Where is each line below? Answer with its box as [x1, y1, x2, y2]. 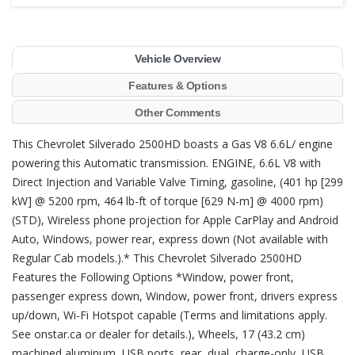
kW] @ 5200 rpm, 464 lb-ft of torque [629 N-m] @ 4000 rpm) [12, 193, 323, 208]
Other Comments [135, 106, 220, 119]
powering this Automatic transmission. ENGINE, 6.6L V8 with [12, 155, 321, 170]
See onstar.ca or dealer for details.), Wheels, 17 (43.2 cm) [12, 326, 305, 342]
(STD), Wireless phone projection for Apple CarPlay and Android [12, 212, 338, 227]
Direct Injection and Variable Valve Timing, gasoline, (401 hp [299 [12, 174, 343, 189]
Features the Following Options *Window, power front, [12, 269, 294, 284]
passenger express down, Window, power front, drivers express [12, 288, 338, 303]
